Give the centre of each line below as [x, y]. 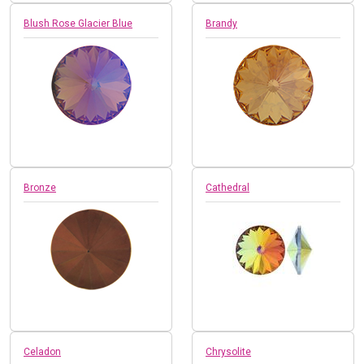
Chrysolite [228, 351]
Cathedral [227, 187]
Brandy [221, 23]
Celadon [42, 351]
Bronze [40, 187]
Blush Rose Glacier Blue [78, 23]
